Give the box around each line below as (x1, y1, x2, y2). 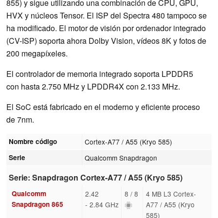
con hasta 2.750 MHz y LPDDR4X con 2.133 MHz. (6, 80, 180, 92)
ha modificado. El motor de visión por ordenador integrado (6, 22, 206, 34)
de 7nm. (6, 113, 34, 125)
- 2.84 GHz (85, 199, 119, 209)
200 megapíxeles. (6, 47, 68, 59)
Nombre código (9, 136, 57, 146)
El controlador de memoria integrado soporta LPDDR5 (6, 68, 193, 79)
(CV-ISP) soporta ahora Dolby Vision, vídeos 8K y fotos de (6, 35, 206, 46)
